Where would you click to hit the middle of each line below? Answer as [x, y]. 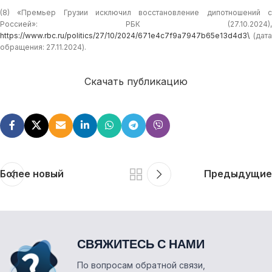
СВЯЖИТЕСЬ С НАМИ [141, 243]
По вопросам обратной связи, [141, 265]
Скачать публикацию [136, 81]
